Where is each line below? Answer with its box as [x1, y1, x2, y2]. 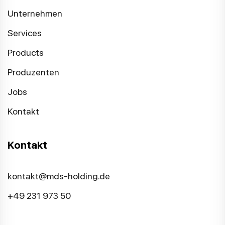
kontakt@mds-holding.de [8, 171, 110, 182]
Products [8, 47, 44, 58]
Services [8, 28, 42, 39]
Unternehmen [8, 8, 62, 19]
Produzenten [8, 67, 59, 78]
